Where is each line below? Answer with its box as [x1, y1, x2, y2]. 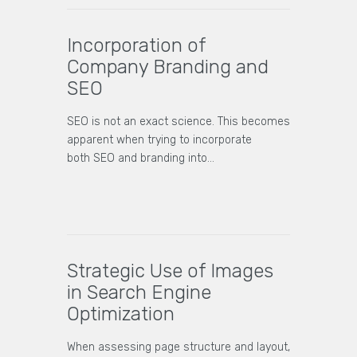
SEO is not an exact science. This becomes [67, 115, 290, 129]
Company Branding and [67, 56, 269, 79]
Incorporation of [67, 34, 206, 57]
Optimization [67, 303, 175, 326]
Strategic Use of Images [67, 260, 273, 283]
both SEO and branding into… [67, 151, 214, 166]
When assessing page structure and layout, [67, 340, 290, 355]
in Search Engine [67, 281, 211, 304]
